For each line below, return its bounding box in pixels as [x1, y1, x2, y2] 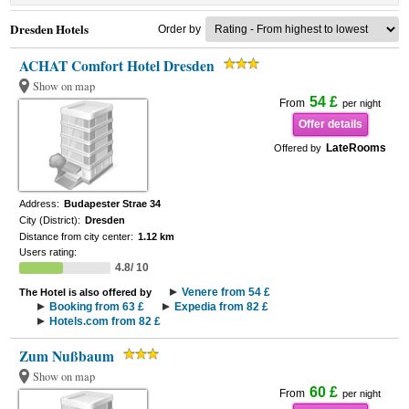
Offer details [298, 118, 362, 131]
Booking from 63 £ [49, 300, 145, 313]
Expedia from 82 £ [174, 300, 269, 313]
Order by [157, 23, 201, 36]
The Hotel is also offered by [19, 287, 152, 298]
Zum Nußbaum [19, 346, 115, 366]
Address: [19, 198, 60, 209]
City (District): [19, 215, 81, 225]
